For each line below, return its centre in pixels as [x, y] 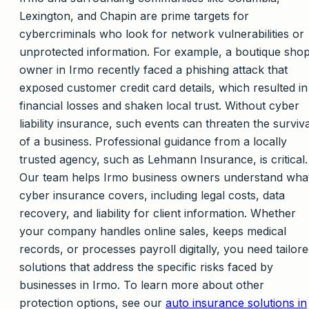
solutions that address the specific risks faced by [146, 267]
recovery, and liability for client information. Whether [158, 213]
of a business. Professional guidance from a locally [153, 141]
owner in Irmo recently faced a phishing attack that [153, 69]
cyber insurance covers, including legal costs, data [152, 195]
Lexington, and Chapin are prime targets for [134, 16]
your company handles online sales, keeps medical [153, 231]
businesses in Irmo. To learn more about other [142, 285]
